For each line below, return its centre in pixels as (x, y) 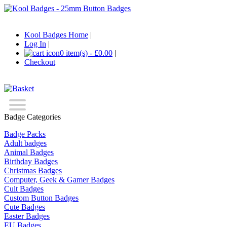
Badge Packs (25, 134)
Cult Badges (24, 189)
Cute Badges (25, 207)
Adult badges (25, 143)
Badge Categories (32, 117)
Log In (35, 44)
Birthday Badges (31, 161)
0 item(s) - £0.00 (86, 53)
